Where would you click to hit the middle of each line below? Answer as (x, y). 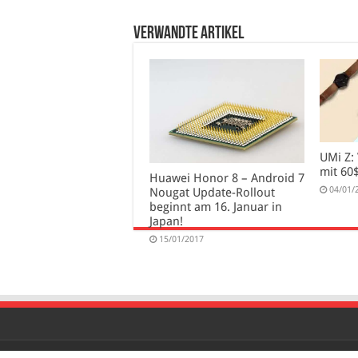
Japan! (166, 221)
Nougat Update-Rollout (212, 192)
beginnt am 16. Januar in (216, 207)
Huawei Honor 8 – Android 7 (227, 178)
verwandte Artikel (189, 34)
